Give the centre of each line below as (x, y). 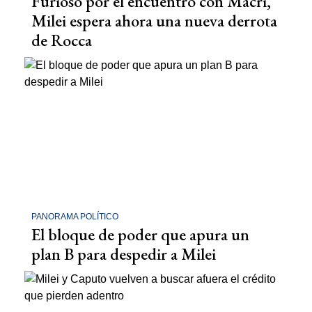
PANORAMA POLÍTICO (75, 217)
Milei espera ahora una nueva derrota (154, 20)
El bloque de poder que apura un (140, 235)
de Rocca (62, 40)
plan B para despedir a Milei (124, 254)
